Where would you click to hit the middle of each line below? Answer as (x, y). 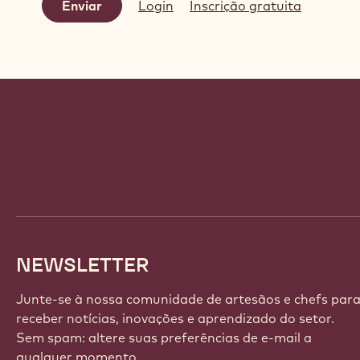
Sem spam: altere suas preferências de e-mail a (164, 337)
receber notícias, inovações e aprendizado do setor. (175, 318)
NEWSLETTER (83, 265)
